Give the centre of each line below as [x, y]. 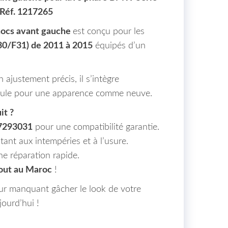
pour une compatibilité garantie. [96, 127]
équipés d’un [119, 46]
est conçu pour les [108, 32]
